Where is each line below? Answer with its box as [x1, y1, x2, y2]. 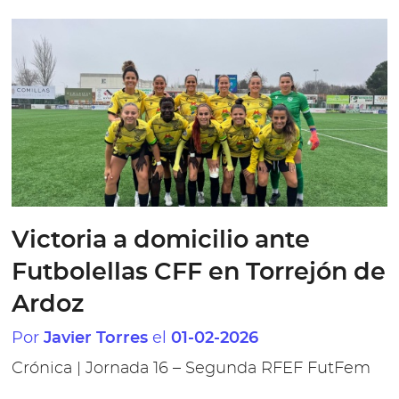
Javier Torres [44, 330, 149, 346]
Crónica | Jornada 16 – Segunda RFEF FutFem [12, 361, 371, 378]
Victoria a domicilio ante [12, 228, 311, 252]
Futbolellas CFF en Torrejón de [12, 260, 387, 284]
